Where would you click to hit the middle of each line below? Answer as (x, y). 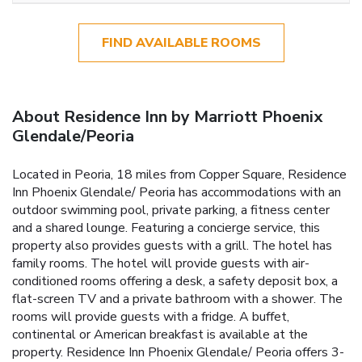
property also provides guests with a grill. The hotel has (172, 246)
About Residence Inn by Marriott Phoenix (167, 117)
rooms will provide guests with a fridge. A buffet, (151, 317)
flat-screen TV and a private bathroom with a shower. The (177, 299)
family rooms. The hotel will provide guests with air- (161, 264)
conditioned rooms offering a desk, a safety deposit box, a (175, 282)
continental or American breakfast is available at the (160, 335)
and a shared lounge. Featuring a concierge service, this (166, 228)
